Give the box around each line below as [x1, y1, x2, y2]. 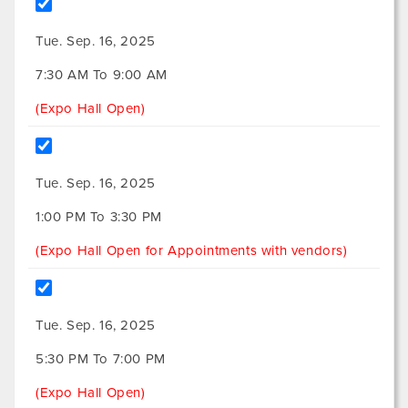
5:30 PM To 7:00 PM [36, 351, 166, 368]
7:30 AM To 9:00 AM [36, 66, 168, 84]
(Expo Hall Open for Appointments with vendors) [36, 242, 348, 260]
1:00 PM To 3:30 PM [36, 209, 162, 226]
